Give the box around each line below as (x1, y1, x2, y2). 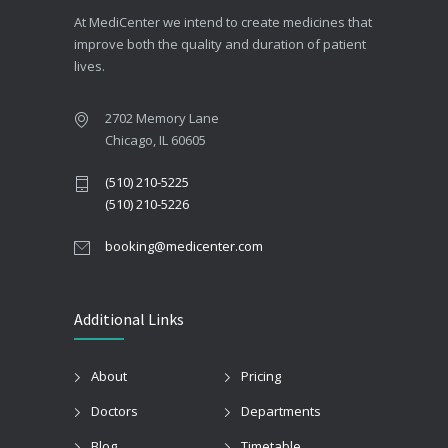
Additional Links (74, 308, 184, 329)
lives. (74, 56, 105, 75)
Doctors (91, 401, 138, 420)
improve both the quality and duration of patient (74, 34, 366, 53)
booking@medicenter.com (105, 236, 263, 255)
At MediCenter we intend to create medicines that (74, 12, 372, 31)
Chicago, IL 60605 (105, 130, 206, 149)
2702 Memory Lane (105, 108, 219, 127)
